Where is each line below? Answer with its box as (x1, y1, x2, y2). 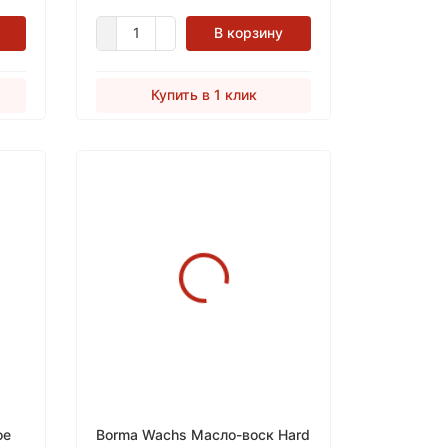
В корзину (214, 24, 283, 41)
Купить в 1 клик (150, 86, 257, 103)
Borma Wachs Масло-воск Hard (96, 426, 310, 443)
